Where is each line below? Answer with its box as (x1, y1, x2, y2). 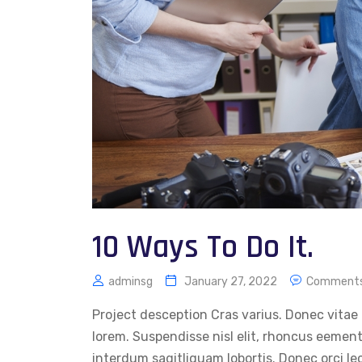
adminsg (108, 274, 153, 288)
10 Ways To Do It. (92, 226, 314, 268)
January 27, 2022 (184, 274, 277, 288)
